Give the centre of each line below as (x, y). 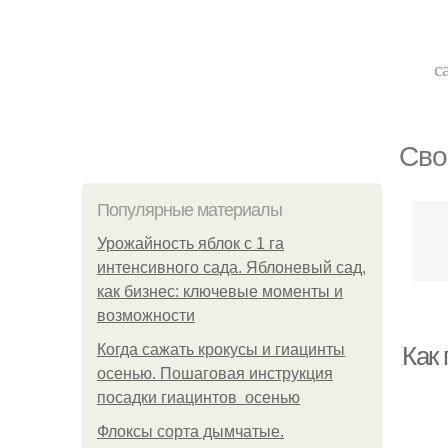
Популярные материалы (189, 210)
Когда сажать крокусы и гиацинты (221, 349)
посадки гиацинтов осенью (198, 397)
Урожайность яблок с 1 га (190, 243)
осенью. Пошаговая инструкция (215, 373)
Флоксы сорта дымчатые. (190, 431)
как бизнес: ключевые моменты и (220, 291)
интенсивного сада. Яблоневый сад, (231, 267)
